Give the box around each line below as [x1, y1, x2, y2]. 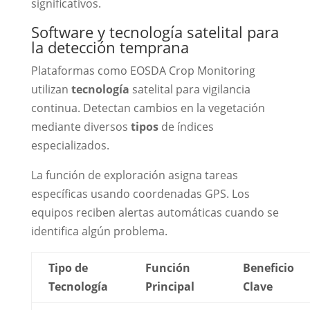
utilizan [30, 82, 71, 98]
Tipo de [48, 260, 88, 276]
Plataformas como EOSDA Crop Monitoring [30, 63, 255, 79]
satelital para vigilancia [129, 82, 250, 98]
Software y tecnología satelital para [30, 21, 279, 43]
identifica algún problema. [30, 224, 167, 239]
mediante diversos [30, 119, 131, 135]
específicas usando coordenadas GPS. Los [30, 186, 250, 202]
